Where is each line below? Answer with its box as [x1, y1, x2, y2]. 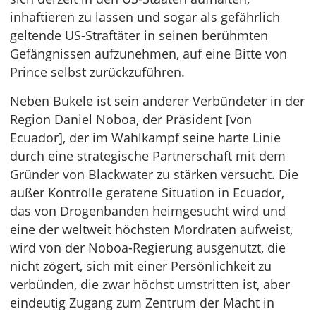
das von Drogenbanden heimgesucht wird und [10, 202, 286, 220]
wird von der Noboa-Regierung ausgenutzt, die [10, 239, 286, 257]
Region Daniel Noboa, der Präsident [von [10, 111, 252, 128]
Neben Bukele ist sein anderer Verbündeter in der [10, 92, 305, 110]
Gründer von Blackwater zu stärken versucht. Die [10, 166, 298, 183]
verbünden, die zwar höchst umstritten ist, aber [10, 276, 290, 293]
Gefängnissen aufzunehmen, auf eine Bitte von [10, 45, 287, 63]
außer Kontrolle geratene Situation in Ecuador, [10, 184, 284, 202]
